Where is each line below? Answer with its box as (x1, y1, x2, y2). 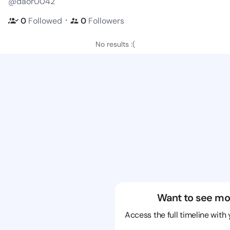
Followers (86, 15, 124, 26)
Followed (28, 15, 62, 26)
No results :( (95, 40, 135, 49)
